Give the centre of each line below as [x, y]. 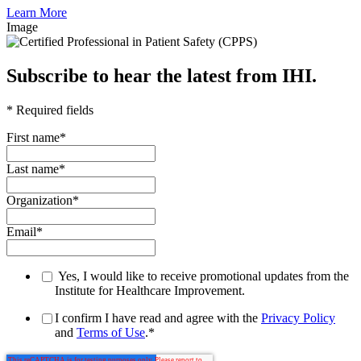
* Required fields [50, 110]
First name [33, 137]
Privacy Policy [298, 317]
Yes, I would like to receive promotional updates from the [202, 276]
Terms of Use [111, 332]
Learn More [37, 12]
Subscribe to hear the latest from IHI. [162, 75]
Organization [39, 200]
